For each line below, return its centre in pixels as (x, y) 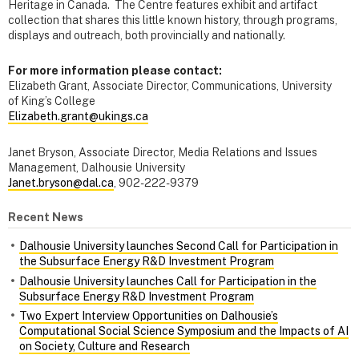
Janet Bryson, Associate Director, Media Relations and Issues (163, 152)
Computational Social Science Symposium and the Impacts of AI (184, 331)
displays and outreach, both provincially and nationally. (148, 36)
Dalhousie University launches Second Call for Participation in (179, 246)
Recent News (46, 217)
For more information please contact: (115, 71)
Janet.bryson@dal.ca (61, 182)
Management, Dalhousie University (97, 167)
